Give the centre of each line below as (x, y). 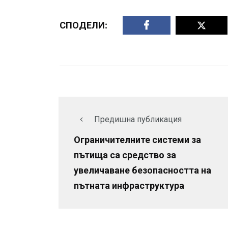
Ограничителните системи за (137, 140)
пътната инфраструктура (129, 186)
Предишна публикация (138, 120)
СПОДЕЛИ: (83, 25)
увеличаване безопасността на (142, 170)
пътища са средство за (125, 155)
